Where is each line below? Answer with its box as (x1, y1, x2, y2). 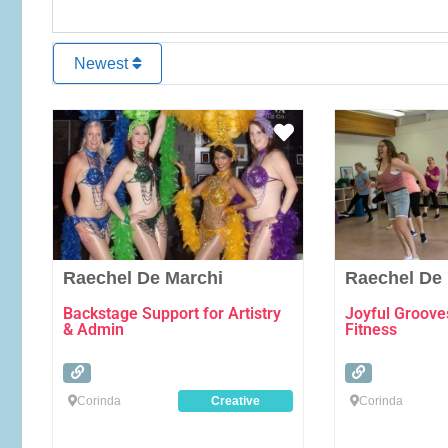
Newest (73, 55, 132, 73)
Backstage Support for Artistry (63, 303, 282, 323)
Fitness (344, 319, 397, 339)
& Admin (63, 319, 125, 339)
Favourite (292, 121, 376, 144)
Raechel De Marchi (63, 267, 224, 288)
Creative (210, 393, 260, 408)
